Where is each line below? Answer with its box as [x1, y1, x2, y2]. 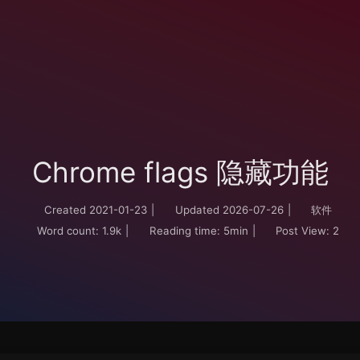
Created [44, 203, 87, 216]
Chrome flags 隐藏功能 [31, 155, 329, 189]
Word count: [37, 224, 100, 237]
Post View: [276, 224, 330, 237]
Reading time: [149, 224, 220, 237]
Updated [174, 203, 219, 216]
